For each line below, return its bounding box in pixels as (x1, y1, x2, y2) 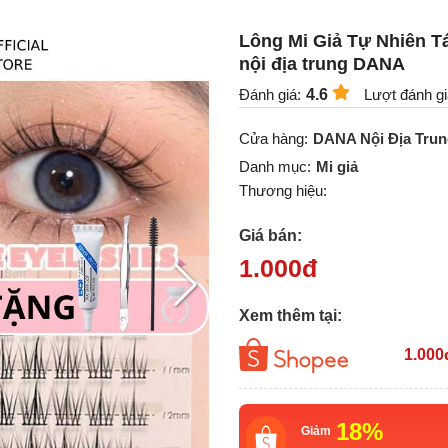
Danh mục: (239, 158, 311, 176)
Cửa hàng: (239, 130, 308, 148)
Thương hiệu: (239, 182, 327, 200)
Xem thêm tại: (239, 306, 342, 324)
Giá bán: (239, 226, 302, 244)
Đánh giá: (239, 86, 301, 104)
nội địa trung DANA (239, 54, 405, 74)
